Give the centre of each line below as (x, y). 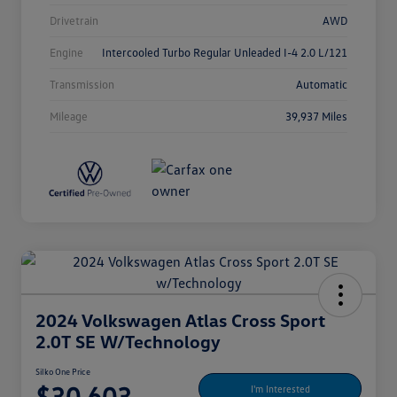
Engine (66, 53)
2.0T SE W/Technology (128, 342)
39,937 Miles (316, 117)
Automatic (322, 85)
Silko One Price (63, 372)
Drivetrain (74, 21)
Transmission (82, 85)
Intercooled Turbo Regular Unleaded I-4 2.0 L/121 (225, 53)
